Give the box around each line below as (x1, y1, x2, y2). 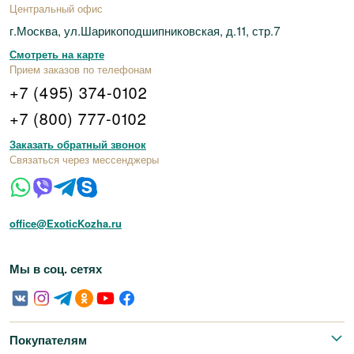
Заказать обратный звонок (9, 137, 146, 152)
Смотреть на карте (9, 47, 104, 62)
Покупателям (9, 331, 87, 348)
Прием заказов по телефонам (9, 62, 152, 77)
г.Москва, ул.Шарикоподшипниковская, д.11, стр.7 (9, 22, 281, 39)
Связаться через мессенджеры (9, 152, 159, 167)
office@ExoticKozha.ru (9, 216, 122, 231)
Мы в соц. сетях (9, 260, 102, 277)
